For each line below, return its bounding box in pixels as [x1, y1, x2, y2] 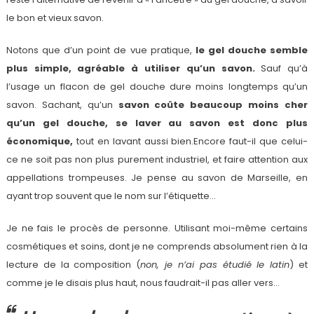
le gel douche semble [195, 43, 308, 57]
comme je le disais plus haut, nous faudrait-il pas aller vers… [6, 276, 280, 290]
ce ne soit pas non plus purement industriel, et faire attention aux [6, 153, 308, 167]
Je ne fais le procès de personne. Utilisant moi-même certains [6, 221, 308, 235]
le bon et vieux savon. [6, 11, 104, 25]
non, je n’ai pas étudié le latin [140, 258, 290, 272]
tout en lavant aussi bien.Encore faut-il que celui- [72, 135, 308, 149]
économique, [6, 135, 73, 149]
